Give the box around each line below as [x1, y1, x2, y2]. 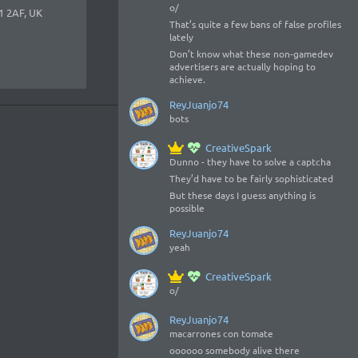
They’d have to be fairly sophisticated [169, 172, 333, 185]
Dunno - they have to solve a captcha [169, 155, 331, 168]
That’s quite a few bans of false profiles [169, 18, 341, 30]
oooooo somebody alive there [169, 344, 300, 356]
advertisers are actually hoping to [169, 60, 316, 73]
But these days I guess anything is [169, 189, 316, 201]
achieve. [169, 73, 205, 86]
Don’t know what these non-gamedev [169, 47, 333, 60]
